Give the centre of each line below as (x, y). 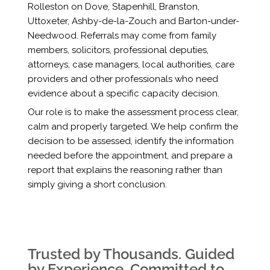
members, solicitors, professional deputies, (118, 50)
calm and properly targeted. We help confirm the (133, 127)
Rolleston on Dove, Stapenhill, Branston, (113, 7)
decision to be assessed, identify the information (130, 141)
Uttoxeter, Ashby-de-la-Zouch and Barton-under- (133, 21)
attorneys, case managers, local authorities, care (131, 65)
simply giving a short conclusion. (97, 185)
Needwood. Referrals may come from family (122, 36)
